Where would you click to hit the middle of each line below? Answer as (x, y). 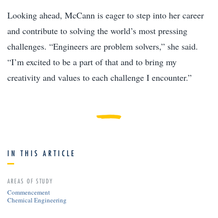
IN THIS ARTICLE (42, 153)
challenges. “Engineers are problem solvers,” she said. (103, 46)
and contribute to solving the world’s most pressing (97, 30)
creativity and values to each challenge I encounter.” (100, 77)
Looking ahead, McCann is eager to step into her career (106, 15)
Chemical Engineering (37, 200)
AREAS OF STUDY (30, 181)
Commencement (29, 192)
